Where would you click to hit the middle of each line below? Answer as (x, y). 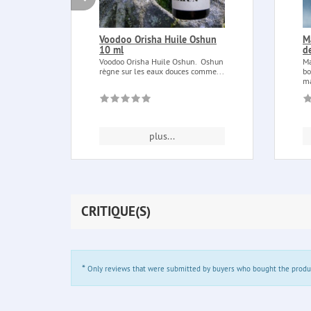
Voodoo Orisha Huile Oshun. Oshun (161, 61)
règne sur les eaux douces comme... (162, 71)
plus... (162, 136)
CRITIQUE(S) (116, 211)
